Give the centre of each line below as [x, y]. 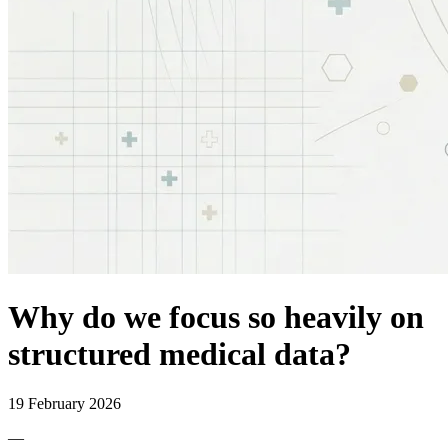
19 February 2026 [64, 403]
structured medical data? [179, 354]
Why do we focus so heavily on [216, 317]
